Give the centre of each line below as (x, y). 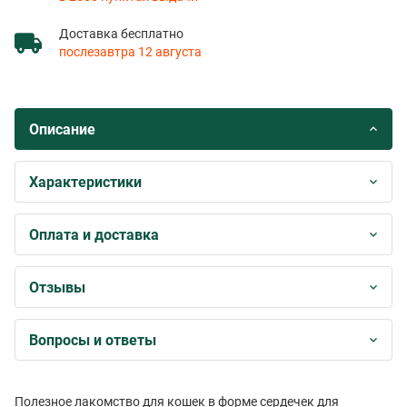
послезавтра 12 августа (130, 52)
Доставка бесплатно (121, 34)
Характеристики (85, 182)
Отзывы (57, 288)
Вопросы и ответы (93, 340)
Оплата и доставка (94, 235)
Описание (62, 129)
